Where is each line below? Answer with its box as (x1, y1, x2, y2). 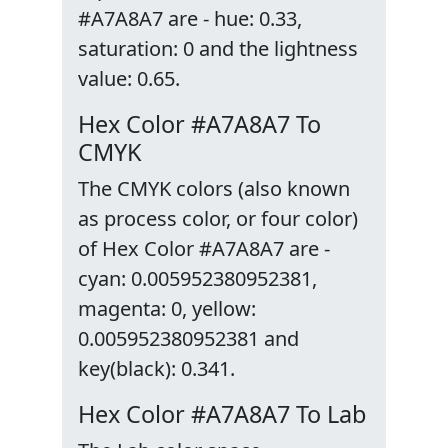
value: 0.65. (78, 65, 180, 92)
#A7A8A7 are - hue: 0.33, (78, 5, 302, 32)
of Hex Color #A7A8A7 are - (78, 235, 330, 262)
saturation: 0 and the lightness (78, 35, 358, 62)
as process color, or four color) (78, 205, 358, 232)
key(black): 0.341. (78, 355, 235, 382)
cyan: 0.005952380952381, (78, 265, 317, 292)
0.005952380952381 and (78, 325, 299, 352)
